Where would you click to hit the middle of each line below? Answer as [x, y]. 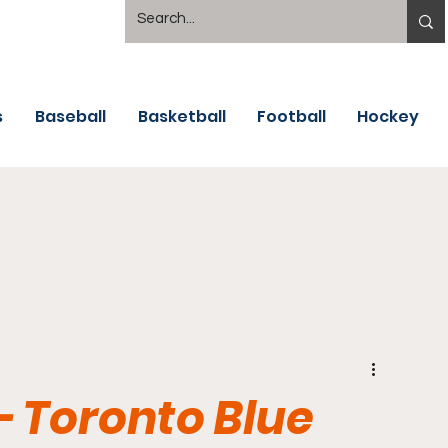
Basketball [182, 116]
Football [291, 116]
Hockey [388, 116]
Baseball [70, 116]
